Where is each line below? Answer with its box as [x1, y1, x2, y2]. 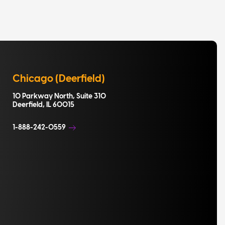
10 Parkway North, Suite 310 [12, 92, 106, 100]
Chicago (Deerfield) [12, 73, 105, 84]
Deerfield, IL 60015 [12, 101, 74, 109]
